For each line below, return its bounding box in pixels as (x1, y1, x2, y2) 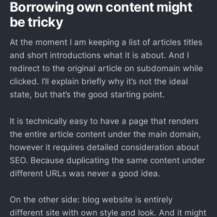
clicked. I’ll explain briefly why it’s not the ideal (10, 77, 188, 87)
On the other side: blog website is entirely (10, 194, 172, 204)
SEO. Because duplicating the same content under (10, 155, 205, 165)
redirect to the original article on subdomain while (10, 63, 203, 74)
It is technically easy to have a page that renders (10, 116, 199, 126)
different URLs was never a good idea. (10, 168, 160, 178)
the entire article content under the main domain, (10, 129, 201, 139)
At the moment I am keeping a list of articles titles (10, 37, 202, 47)
